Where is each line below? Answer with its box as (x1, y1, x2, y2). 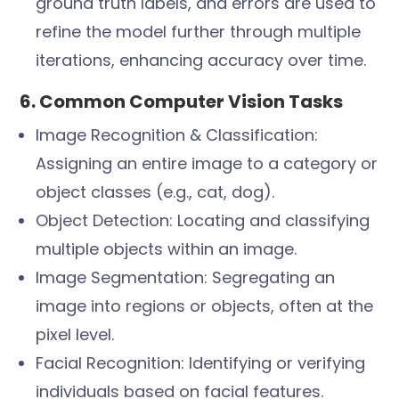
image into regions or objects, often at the (36, 295, 374, 318)
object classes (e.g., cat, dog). (36, 181, 275, 204)
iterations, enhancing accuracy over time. (36, 49, 367, 72)
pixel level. (36, 323, 115, 346)
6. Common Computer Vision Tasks (20, 89, 344, 115)
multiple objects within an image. (36, 238, 297, 261)
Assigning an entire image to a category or (36, 152, 379, 175)
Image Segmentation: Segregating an (36, 266, 336, 289)
